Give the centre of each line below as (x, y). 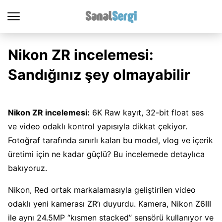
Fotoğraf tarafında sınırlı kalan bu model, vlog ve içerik (111, 140)
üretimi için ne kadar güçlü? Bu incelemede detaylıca (106, 154)
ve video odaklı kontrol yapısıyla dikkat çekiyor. (98, 126)
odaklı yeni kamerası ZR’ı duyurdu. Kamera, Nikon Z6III (110, 204)
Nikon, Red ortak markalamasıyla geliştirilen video (102, 190)
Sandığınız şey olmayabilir (99, 75)
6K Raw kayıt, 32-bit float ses (147, 112)
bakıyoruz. (28, 168)
